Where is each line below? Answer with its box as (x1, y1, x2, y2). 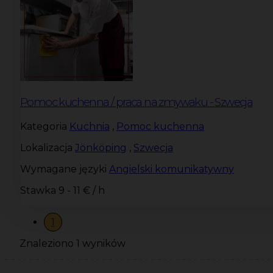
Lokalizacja (20, 141, 73, 154)
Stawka (20, 184, 56, 196)
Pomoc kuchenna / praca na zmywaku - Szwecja (20, 95, 253, 110)
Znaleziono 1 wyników (19, 237, 126, 249)
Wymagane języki (20, 163, 107, 175)
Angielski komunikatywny (109, 163, 234, 175)
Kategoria (20, 120, 67, 132)
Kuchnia (69, 120, 110, 132)
